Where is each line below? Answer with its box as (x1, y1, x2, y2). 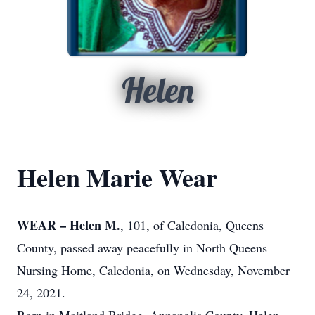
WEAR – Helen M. (17, 216, 120, 234)
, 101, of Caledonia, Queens (120, 217, 264, 233)
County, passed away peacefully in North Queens (17, 239, 267, 256)
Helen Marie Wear (17, 159, 217, 195)
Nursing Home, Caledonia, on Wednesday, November (17, 262, 290, 278)
